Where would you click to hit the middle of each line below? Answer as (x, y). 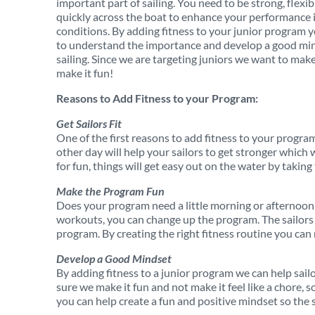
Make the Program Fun (110, 191)
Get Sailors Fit (89, 123)
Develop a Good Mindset (118, 258)
